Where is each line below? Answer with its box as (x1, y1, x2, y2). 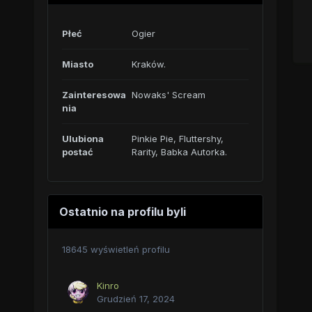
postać (61, 146, 93, 157)
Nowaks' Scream (131, 89, 205, 100)
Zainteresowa (61, 89, 126, 100)
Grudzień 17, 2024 (96, 293, 175, 304)
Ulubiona (61, 133, 104, 144)
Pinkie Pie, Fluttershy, (131, 133, 224, 144)
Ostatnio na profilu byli (58, 205, 186, 219)
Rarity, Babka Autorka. (131, 146, 227, 157)
